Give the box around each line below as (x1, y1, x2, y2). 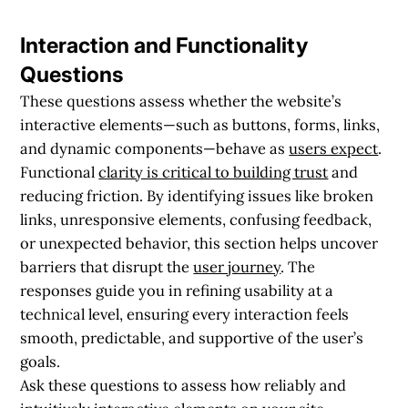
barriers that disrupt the (20, 256, 194, 277)
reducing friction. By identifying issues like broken (20, 185, 374, 206)
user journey (193, 256, 281, 277)
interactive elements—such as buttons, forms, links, (20, 114, 381, 135)
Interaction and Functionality (20, 32, 309, 58)
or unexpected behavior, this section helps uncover (20, 232, 379, 253)
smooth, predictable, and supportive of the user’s (20, 327, 364, 348)
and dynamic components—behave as (20, 138, 290, 158)
